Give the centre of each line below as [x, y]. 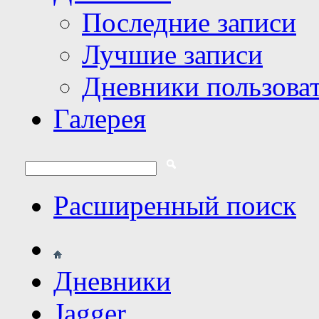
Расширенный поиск [175, 205]
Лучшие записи [172, 54]
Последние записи [189, 22]
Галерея [100, 119]
